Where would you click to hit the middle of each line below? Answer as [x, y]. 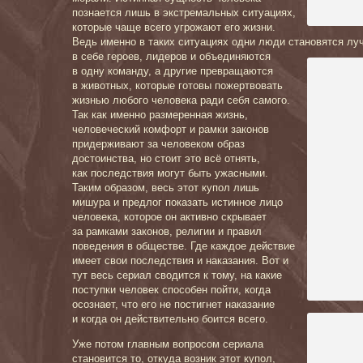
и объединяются [231, 56]
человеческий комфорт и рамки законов [171, 129]
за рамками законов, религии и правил [167, 231]
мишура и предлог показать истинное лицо [177, 202]
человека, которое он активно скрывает [169, 217]
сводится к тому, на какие [217, 275]
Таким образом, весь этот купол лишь [166, 188]
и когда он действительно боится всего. [170, 319]
